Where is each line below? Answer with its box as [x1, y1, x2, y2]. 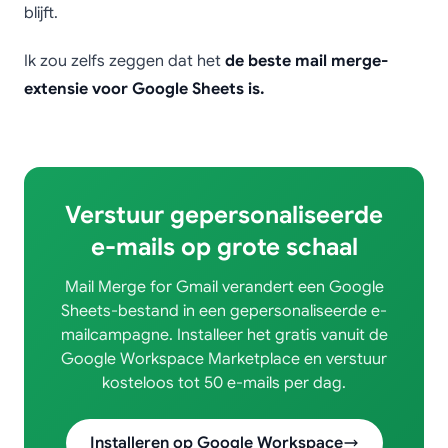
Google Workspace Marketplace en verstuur [61, 349, 387, 369]
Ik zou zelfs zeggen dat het [24, 51, 225, 71]
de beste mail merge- [225, 51, 388, 71]
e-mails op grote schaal [90, 232, 358, 262]
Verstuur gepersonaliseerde [65, 200, 383, 230]
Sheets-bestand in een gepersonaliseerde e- [61, 301, 387, 321]
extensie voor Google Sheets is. [24, 79, 265, 99]
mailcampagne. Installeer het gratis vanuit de [60, 325, 388, 345]
